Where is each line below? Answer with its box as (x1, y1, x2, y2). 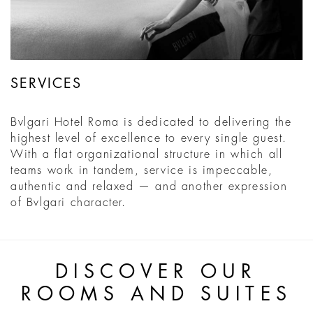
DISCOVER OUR (55, 263, 258, 282)
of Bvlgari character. (10, 197, 136, 209)
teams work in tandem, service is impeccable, (10, 165, 273, 177)
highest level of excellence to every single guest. (10, 133, 288, 145)
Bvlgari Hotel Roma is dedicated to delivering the (10, 117, 292, 129)
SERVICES (10, 76, 82, 92)
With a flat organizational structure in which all (10, 149, 283, 161)
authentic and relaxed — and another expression (10, 181, 288, 193)
